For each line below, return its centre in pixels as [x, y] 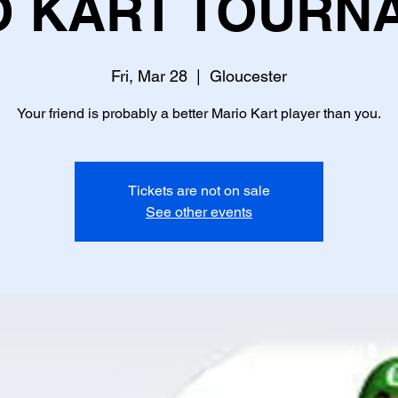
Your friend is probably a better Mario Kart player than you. [199, 113]
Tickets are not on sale [199, 191]
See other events [199, 212]
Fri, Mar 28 [149, 76]
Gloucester [248, 76]
